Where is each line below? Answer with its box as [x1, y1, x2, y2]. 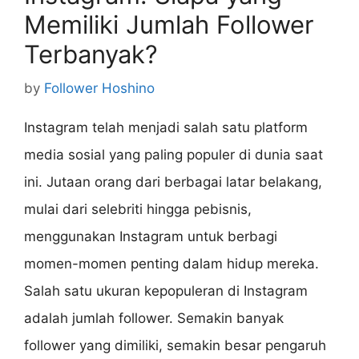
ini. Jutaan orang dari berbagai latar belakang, [24, 173, 322, 190]
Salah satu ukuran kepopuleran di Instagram [24, 282, 308, 299]
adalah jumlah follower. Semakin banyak [24, 309, 284, 326]
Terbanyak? [24, 39, 158, 70]
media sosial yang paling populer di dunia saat [24, 146, 323, 163]
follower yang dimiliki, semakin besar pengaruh [24, 337, 326, 353]
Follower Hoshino [44, 79, 155, 96]
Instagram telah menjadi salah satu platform [24, 119, 308, 135]
